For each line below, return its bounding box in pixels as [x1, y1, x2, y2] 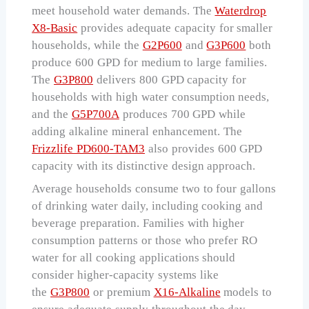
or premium [90, 286, 154, 299]
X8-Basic [32, 21, 78, 34]
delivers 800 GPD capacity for [93, 72, 247, 86]
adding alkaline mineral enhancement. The [32, 124, 242, 138]
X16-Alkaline [153, 286, 221, 299]
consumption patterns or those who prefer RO [32, 234, 258, 248]
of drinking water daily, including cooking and [32, 199, 263, 213]
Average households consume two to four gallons [32, 182, 277, 196]
